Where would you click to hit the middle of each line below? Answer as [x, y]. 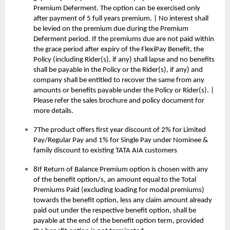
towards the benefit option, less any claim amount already [123, 201]
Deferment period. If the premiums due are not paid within [124, 40]
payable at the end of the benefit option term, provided [119, 221]
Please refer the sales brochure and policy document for [119, 101]
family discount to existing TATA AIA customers [105, 151]
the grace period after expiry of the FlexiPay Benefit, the [119, 50]
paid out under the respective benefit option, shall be [115, 211]
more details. [53, 111]
